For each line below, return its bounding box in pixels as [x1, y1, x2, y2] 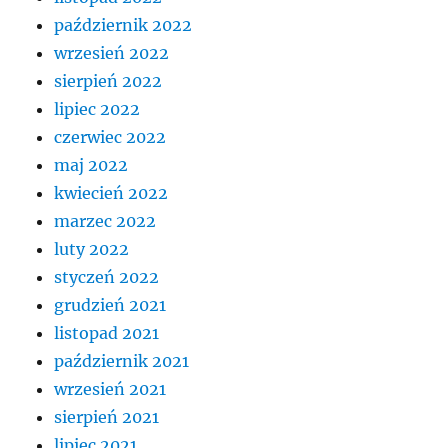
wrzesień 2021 [54, 379, 167, 400]
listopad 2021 [54, 323, 160, 344]
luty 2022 [54, 239, 130, 260]
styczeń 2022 [54, 267, 160, 288]
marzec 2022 [54, 211, 157, 232]
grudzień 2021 [54, 295, 167, 316]
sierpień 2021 [54, 407, 160, 428]
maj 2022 [54, 155, 129, 176]
